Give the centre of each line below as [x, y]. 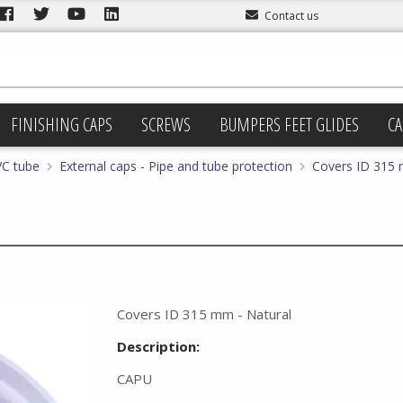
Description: [158, 346]
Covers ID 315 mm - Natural [204, 314]
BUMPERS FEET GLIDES [289, 125]
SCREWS [166, 125]
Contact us [291, 16]
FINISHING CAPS [62, 125]
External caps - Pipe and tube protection [176, 166]
